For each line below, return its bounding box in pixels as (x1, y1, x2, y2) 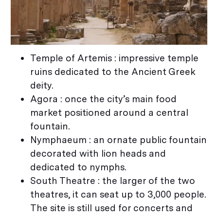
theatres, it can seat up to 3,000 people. (30, 189, 206, 200)
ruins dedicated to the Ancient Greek (30, 66, 196, 78)
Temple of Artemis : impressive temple (30, 53, 199, 64)
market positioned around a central (30, 107, 189, 119)
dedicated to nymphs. (30, 162, 127, 173)
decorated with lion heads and (30, 148, 166, 160)
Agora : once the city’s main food (30, 93, 177, 105)
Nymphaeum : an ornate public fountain (30, 134, 207, 146)
